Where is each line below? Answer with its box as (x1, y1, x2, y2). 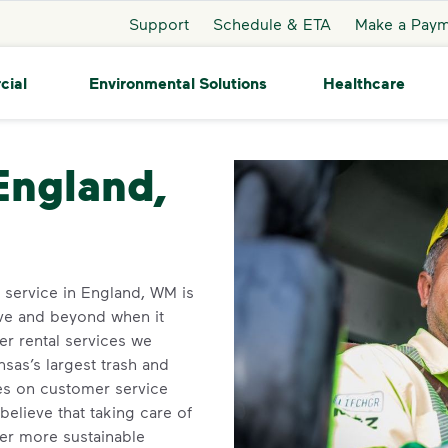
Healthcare (322, 73, 405, 93)
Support (128, 13, 189, 33)
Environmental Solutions (88, 72, 267, 93)
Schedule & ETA (212, 13, 331, 33)
